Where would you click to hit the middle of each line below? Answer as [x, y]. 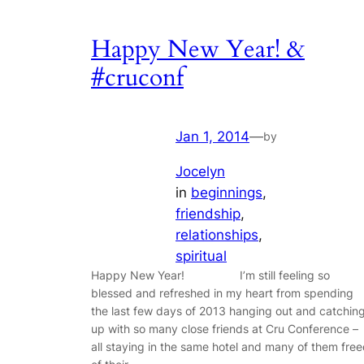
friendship [208, 214]
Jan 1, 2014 [212, 137]
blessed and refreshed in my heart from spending [222, 293]
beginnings [227, 193]
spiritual [201, 256]
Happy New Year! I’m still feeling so [210, 275]
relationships [217, 235]
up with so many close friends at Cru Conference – [225, 329]
